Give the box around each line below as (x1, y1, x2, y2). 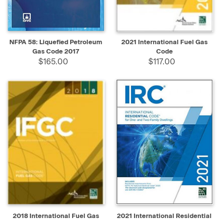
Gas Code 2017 (32, 48, 79, 55)
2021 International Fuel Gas (121, 38, 208, 46)
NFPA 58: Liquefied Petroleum (9, 38, 102, 46)
